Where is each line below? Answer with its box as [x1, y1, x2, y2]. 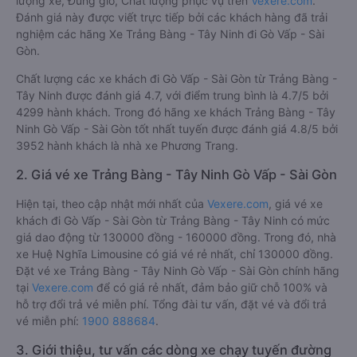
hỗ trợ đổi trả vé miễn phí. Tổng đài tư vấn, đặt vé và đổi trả [16, 297, 327, 311]
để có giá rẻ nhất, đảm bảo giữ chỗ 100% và [93, 280, 328, 294]
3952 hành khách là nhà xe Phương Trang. [16, 139, 238, 152]
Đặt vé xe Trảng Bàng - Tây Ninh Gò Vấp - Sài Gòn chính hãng [16, 264, 339, 277]
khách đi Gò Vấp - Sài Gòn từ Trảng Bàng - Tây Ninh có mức [16, 214, 330, 227]
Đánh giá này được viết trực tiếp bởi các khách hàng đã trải [16, 10, 328, 24]
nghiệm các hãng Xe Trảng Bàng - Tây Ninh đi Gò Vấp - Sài [16, 27, 324, 41]
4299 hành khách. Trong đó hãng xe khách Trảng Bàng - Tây [16, 105, 335, 119]
